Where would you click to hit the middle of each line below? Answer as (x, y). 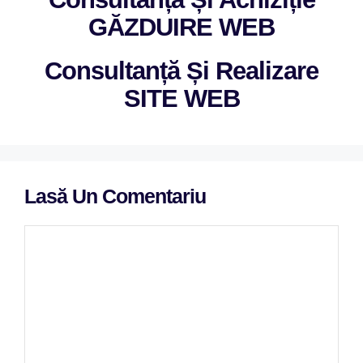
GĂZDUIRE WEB (181, 27)
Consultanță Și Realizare (181, 71)
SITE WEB (181, 98)
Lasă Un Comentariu (115, 196)
